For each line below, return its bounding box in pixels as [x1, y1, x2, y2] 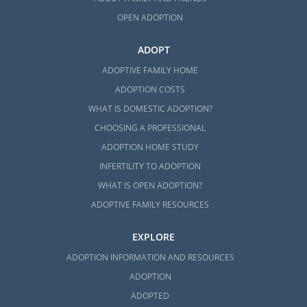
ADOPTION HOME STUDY [101, 140, 199, 153]
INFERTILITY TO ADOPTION [99, 160, 201, 172]
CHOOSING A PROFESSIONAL [95, 121, 206, 134]
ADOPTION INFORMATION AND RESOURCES [66, 251, 234, 263]
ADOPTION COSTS [115, 83, 186, 95]
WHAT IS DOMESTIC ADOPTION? [88, 102, 212, 114]
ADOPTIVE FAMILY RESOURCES [91, 198, 210, 210]
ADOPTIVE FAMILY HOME [102, 64, 199, 76]
